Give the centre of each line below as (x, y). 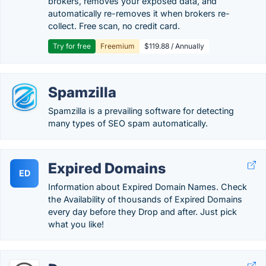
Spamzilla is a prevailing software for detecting (141, 111)
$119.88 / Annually (174, 46)
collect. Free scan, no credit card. (114, 26)
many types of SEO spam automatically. (128, 123)
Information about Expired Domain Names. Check (148, 187)
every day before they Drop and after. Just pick (142, 212)
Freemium (118, 46)
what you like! (76, 224)
